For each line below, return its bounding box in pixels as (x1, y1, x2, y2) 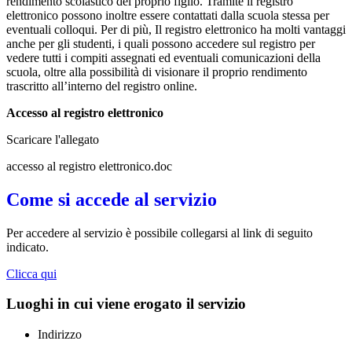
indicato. (6, 240, 49, 254)
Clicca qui (6, 266, 57, 280)
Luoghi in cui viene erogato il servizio (6, 295, 246, 313)
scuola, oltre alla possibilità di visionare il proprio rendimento (6, 64, 307, 79)
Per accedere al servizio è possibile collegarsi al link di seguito (6, 225, 313, 240)
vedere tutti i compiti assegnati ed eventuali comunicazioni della (6, 50, 321, 64)
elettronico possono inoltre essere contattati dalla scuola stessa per (6, 8, 329, 22)
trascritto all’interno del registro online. (6, 79, 197, 93)
